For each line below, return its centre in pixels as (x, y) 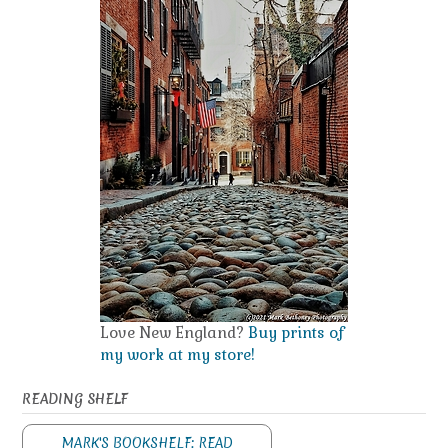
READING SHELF (75, 399)
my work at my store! (177, 355)
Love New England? (174, 333)
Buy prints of (296, 333)
